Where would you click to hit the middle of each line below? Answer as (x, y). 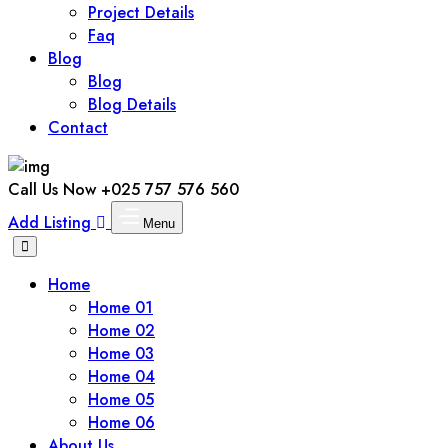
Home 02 (121, 330)
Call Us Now (54, 189)
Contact (78, 127)
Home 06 (121, 422)
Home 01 (120, 307)
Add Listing (52, 222)
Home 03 (121, 353)
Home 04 (121, 376)
